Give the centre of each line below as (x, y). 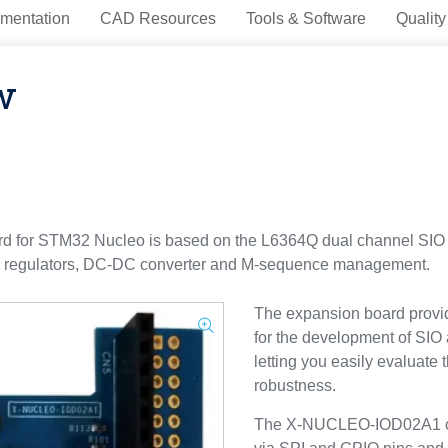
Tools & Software (305, 18)
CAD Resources (157, 18)
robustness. (295, 385)
